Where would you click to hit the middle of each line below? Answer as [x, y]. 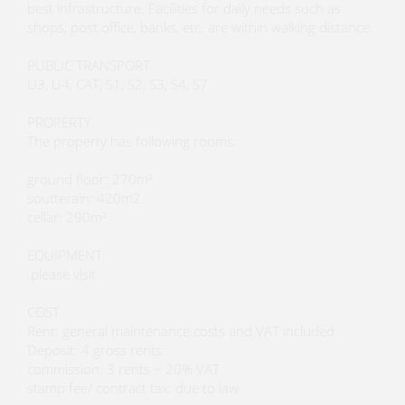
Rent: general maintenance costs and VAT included [181, 331]
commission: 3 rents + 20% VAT [123, 369]
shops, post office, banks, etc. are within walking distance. [200, 28]
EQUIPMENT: [66, 255]
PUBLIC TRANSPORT [89, 66]
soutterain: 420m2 [84, 198]
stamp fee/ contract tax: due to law [133, 388]
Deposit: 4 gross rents [94, 350]
